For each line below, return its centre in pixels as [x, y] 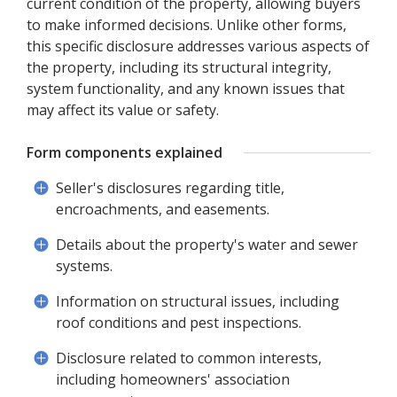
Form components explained [125, 152]
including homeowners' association [173, 379]
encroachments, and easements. [163, 209]
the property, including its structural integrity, [179, 67]
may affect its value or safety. [123, 110]
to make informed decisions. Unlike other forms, [187, 25]
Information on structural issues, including [198, 301]
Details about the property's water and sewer [207, 245]
